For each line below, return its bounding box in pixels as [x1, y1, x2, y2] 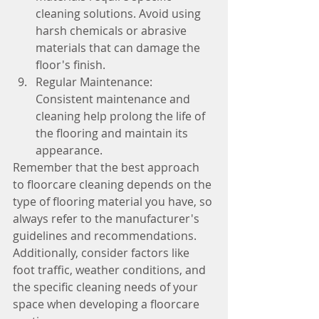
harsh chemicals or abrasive [36, 22, 189, 38]
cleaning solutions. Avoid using [36, 5, 204, 21]
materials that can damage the [36, 39, 203, 56]
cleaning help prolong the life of [36, 108, 208, 124]
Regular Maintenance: [36, 73, 155, 90]
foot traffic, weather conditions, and [13, 261, 209, 278]
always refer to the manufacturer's [13, 210, 202, 226]
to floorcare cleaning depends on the [13, 176, 214, 192]
